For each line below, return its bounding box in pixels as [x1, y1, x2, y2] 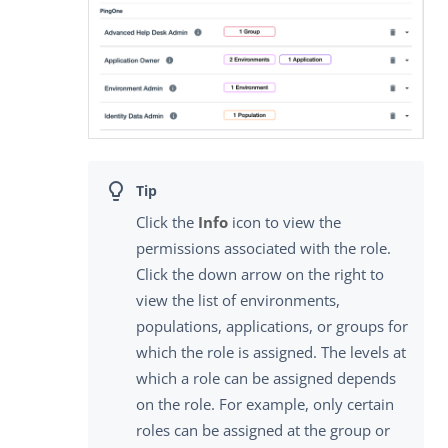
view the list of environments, [136, 289, 340, 310]
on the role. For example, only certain [136, 393, 394, 414]
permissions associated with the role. [136, 237, 391, 258]
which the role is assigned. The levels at [136, 341, 406, 362]
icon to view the [228, 211, 341, 232]
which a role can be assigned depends [136, 367, 396, 388]
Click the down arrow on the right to [136, 263, 384, 284]
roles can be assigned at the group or [136, 419, 390, 440]
